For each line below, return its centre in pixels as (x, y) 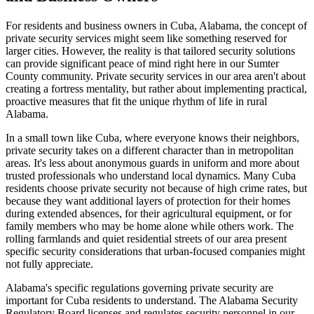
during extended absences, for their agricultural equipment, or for (149, 214)
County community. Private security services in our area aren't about (156, 76)
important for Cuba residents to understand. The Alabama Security (152, 301)
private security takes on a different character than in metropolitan (150, 151)
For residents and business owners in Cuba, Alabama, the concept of (156, 26)
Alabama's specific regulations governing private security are (139, 288)
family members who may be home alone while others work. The (150, 226)
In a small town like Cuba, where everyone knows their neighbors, (152, 138)
